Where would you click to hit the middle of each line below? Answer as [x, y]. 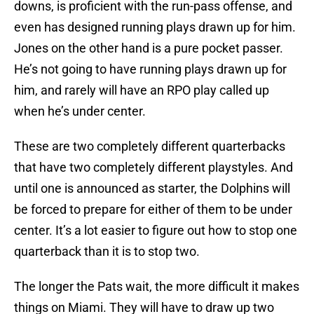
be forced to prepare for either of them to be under [153, 210]
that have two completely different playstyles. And [153, 168]
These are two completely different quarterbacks [150, 146]
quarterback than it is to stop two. [107, 252]
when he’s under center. [80, 111]
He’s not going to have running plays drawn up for [150, 69]
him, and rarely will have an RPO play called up [142, 90]
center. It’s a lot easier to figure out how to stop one [156, 231]
